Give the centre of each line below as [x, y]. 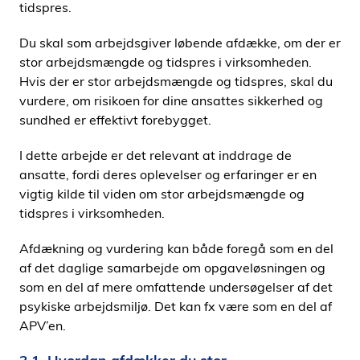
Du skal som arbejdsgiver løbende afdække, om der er [180, 43]
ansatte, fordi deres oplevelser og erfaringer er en [168, 174]
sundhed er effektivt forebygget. [115, 120]
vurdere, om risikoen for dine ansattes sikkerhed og [171, 100]
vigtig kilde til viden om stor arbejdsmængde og [162, 194]
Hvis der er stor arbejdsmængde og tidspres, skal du [176, 81]
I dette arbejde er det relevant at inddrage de [155, 155]
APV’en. [43, 325]
